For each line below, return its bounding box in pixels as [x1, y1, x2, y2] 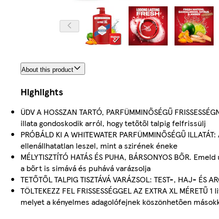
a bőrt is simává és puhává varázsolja [21, 162, 151, 174]
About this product [22, 66, 73, 74]
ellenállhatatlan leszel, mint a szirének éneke [21, 140, 177, 152]
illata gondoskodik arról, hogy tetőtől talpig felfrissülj [21, 117, 206, 129]
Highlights [21, 85, 63, 99]
